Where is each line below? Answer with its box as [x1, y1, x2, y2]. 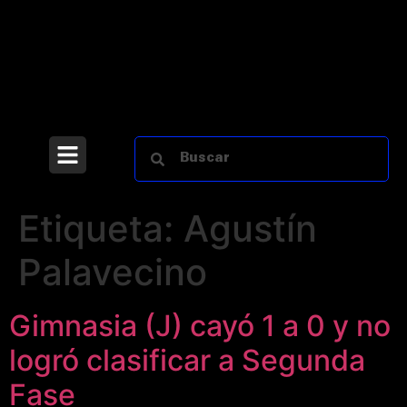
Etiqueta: [18, 206, 184, 251]
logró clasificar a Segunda [9, 342, 365, 378]
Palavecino [18, 250, 207, 294]
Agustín [184, 206, 317, 251]
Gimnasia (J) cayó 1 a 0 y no [9, 308, 391, 343]
